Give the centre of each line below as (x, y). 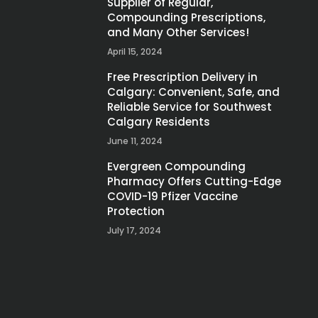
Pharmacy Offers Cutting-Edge (194, 181)
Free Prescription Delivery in (182, 77)
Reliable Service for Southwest (190, 106)
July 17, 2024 (134, 230)
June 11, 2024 (135, 141)
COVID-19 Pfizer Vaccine (172, 196)
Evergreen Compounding (176, 166)
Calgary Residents (159, 121)
